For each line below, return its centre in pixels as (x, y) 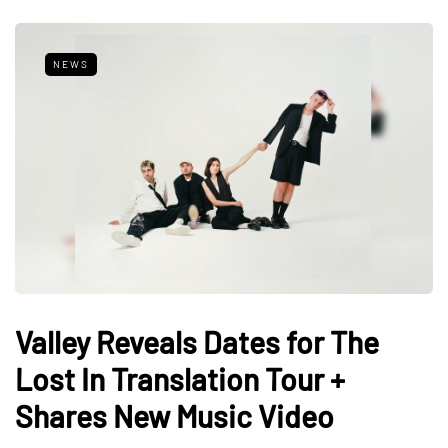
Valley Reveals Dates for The (197, 341)
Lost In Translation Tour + (180, 378)
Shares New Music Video (174, 415)
